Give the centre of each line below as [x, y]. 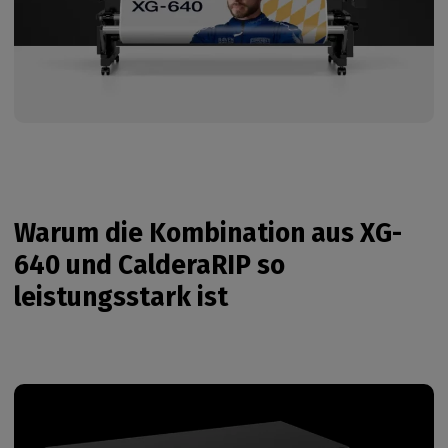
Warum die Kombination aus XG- [208, 233]
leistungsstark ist [121, 297]
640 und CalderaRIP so [149, 265]
